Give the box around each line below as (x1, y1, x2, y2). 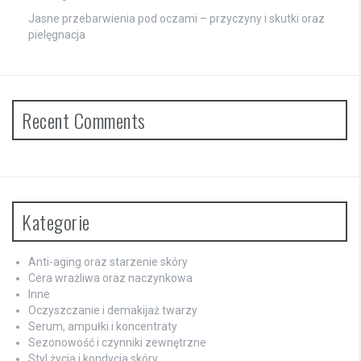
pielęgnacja (28, 27, 85, 41)
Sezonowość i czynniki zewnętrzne (28, 335, 206, 349)
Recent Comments (22, 105, 146, 135)
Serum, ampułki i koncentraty (28, 319, 177, 333)
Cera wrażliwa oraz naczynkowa (28, 271, 193, 284)
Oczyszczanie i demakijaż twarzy (28, 303, 197, 317)
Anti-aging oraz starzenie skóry (28, 255, 188, 268)
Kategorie (22, 206, 90, 236)
